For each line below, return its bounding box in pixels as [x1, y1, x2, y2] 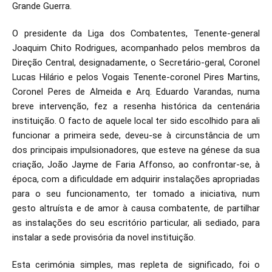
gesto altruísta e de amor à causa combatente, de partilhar [12, 203, 260, 214]
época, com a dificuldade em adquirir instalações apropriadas [12, 174, 260, 185]
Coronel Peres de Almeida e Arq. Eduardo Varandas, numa [12, 86, 260, 97]
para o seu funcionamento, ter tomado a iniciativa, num [12, 188, 260, 199]
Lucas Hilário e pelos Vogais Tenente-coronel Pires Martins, [12, 72, 260, 83]
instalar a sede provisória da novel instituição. [12, 232, 195, 243]
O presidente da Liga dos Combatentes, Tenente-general [12, 28, 260, 39]
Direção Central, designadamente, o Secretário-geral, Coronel [12, 57, 260, 68]
